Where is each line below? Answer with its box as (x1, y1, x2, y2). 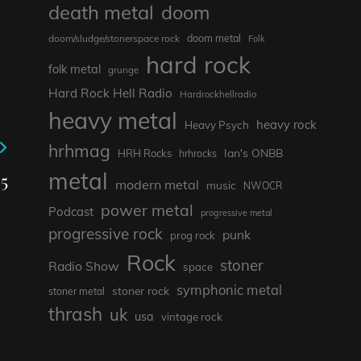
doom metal (186, 31, 241, 45)
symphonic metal (176, 281, 282, 299)
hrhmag (48, 140, 110, 162)
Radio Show (48, 258, 119, 275)
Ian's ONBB (223, 146, 283, 160)
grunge (107, 64, 139, 77)
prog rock (169, 229, 215, 243)
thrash (48, 302, 102, 326)
